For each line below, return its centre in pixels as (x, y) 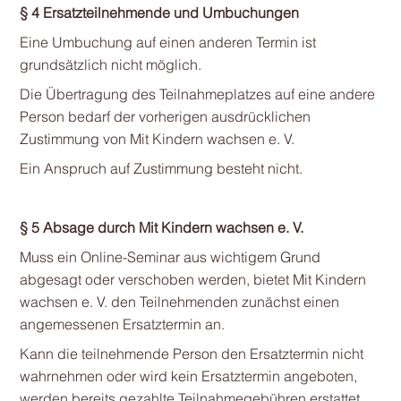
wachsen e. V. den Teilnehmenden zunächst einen (179, 302)
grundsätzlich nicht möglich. (110, 64)
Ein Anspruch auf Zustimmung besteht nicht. (161, 168)
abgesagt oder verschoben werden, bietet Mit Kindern (192, 279)
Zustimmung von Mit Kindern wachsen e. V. (157, 139)
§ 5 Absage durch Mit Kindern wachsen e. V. (161, 227)
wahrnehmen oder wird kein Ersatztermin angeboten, (188, 376)
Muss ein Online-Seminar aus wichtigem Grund (170, 257)
